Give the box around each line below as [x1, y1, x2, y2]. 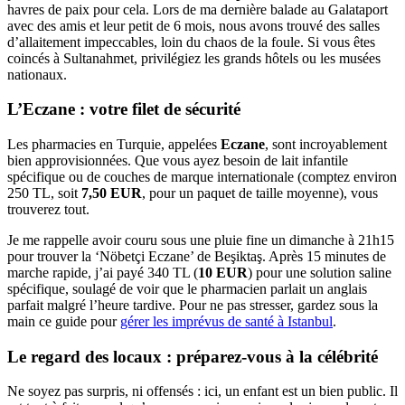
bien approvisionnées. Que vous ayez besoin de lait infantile [7, 152, 348, 168]
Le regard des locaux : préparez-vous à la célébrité [7, 346, 378, 366]
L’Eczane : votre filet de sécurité [7, 99, 240, 119]
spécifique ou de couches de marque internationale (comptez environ [7, 168, 397, 184]
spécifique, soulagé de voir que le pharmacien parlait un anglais [7, 280, 367, 297]
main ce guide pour [7, 313, 120, 329]
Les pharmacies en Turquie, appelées [7, 136, 221, 152]
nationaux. [7, 66, 67, 82]
